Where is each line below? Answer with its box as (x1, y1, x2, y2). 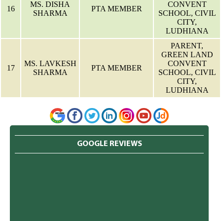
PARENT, (171, 41, 203, 50)
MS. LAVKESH (24, 59, 76, 68)
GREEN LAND (161, 50, 213, 59)
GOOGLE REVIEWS (76, 140, 142, 148)
